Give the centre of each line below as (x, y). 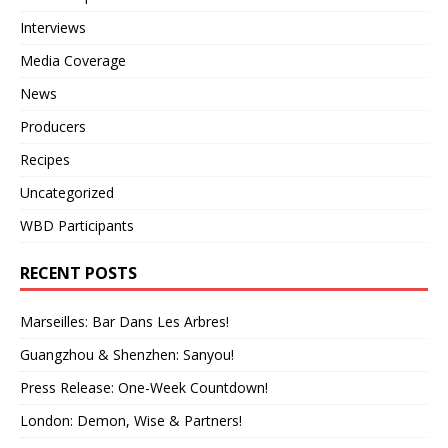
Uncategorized (67, 193)
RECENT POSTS (78, 273)
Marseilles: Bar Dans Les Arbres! (124, 322)
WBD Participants (77, 226)
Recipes (45, 160)
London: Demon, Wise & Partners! (131, 421)
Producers (53, 127)
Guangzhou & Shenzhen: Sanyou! (127, 355)
